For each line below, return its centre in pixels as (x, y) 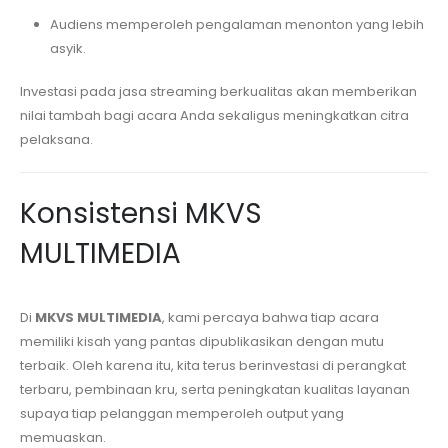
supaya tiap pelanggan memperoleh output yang (182, 413)
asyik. (67, 49)
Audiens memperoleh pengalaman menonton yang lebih (236, 25)
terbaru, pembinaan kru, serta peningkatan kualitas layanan (215, 389)
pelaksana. (56, 139)
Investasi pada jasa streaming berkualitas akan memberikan (218, 91)
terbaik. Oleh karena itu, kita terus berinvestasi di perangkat (213, 365)
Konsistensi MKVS (141, 213)
